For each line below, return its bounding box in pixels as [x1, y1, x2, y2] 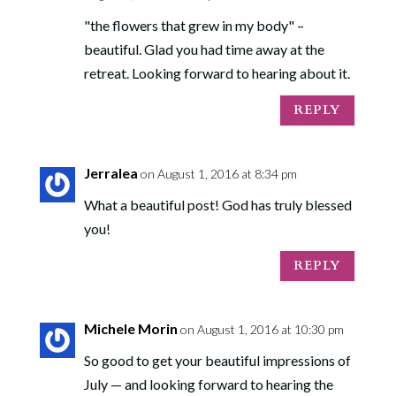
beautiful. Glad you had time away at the [83, 40, 324, 57]
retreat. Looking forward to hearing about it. [83, 64, 350, 81]
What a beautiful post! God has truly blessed [83, 195, 352, 213]
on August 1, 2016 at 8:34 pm [140, 165, 297, 181]
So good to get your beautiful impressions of [83, 351, 351, 369]
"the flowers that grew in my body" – [83, 16, 304, 34]
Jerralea [83, 164, 138, 181]
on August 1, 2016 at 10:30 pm [179, 321, 344, 337]
